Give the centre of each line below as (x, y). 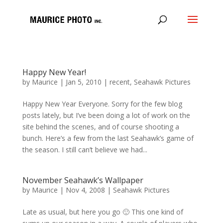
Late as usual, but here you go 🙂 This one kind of (103, 212)
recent (119, 82)
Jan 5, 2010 (83, 82)
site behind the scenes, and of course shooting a (101, 127)
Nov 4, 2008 (85, 190)
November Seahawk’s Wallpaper (83, 180)
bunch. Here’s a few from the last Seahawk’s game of (108, 138)
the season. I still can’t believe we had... (85, 150)
